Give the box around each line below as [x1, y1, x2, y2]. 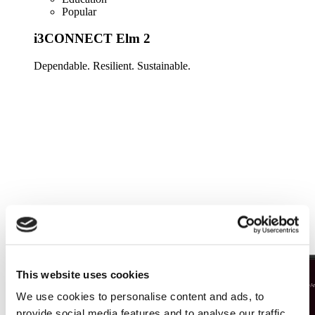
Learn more [34, 84, 85, 96]
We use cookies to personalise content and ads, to [16, 290, 264, 302]
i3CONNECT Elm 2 [34, 31, 150, 46]
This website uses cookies [16, 268, 150, 280]
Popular [62, 5, 96, 18]
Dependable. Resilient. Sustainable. [34, 60, 191, 72]
